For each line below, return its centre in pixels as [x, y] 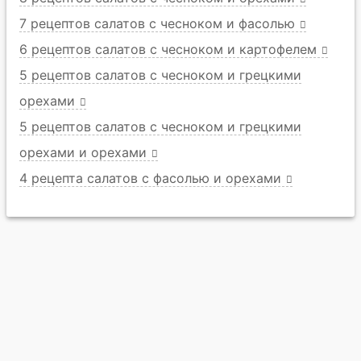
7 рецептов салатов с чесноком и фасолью [157, 24]
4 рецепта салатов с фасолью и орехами [150, 178]
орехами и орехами [83, 153]
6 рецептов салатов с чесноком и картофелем [168, 50]
